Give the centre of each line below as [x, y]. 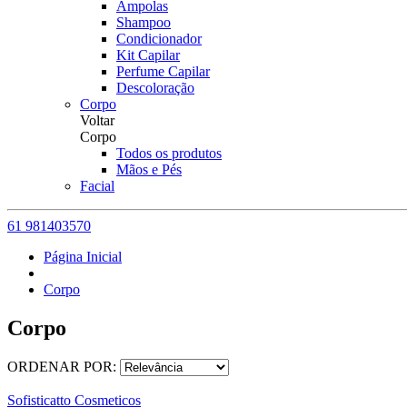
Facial [97, 186]
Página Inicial [83, 257]
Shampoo [144, 22]
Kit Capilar [148, 55]
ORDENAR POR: [64, 366]
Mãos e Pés [149, 169]
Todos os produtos [169, 153]
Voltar [97, 120]
